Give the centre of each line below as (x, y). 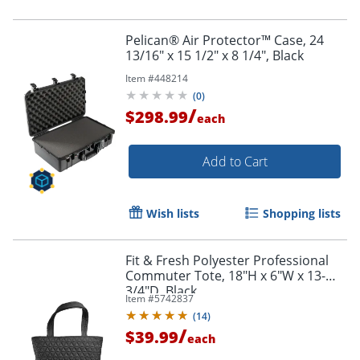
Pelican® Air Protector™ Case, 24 (225, 40)
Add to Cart (235, 161)
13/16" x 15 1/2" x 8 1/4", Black (215, 55)
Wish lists (173, 213)
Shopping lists (302, 213)
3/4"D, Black (161, 290)
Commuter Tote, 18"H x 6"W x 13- (225, 275)
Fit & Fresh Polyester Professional (227, 260)
